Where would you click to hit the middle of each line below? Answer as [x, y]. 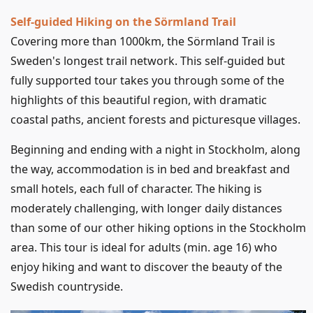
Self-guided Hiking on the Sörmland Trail [123, 22]
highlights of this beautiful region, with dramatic [139, 100]
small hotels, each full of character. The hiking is [136, 189]
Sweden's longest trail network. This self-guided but [148, 61]
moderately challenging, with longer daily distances [146, 209]
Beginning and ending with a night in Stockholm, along [155, 150]
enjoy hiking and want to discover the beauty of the [146, 267]
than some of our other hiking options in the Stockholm [158, 228]
